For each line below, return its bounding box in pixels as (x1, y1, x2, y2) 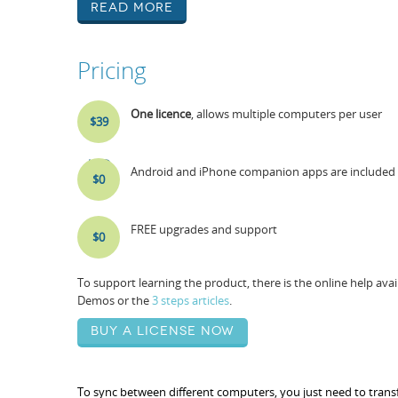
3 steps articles (152, 292, 229, 308)
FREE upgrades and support (131, 221, 277, 237)
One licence (131, 106, 191, 122)
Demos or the (77, 292, 152, 308)
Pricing (77, 55, 147, 86)
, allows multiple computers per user (191, 106, 382, 122)
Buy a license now (91, 323, 235, 338)
